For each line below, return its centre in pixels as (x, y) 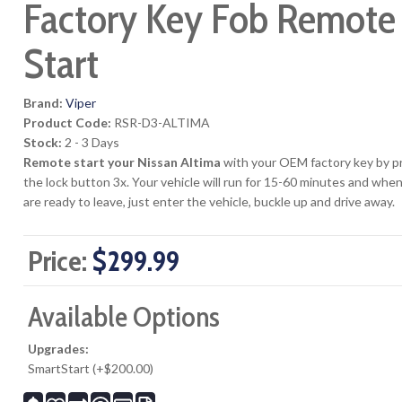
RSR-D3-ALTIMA (162, 122)
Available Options (124, 316)
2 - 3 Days (92, 142)
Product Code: (68, 122)
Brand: (44, 102)
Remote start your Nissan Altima (124, 162)
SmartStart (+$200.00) (91, 368)
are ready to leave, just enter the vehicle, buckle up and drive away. (210, 201)
